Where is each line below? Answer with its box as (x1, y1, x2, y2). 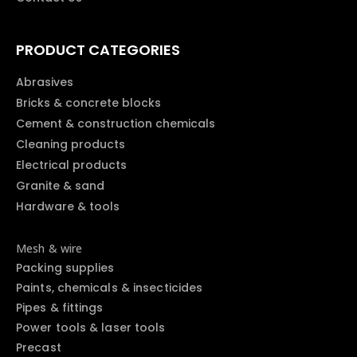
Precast (16, 339, 61, 355)
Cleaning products (16, 136, 125, 152)
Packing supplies (16, 260, 115, 276)
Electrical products (16, 157, 127, 173)
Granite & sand (16, 178, 104, 194)
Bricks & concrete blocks (16, 95, 161, 111)
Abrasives (16, 74, 73, 90)
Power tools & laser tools (16, 320, 166, 335)
